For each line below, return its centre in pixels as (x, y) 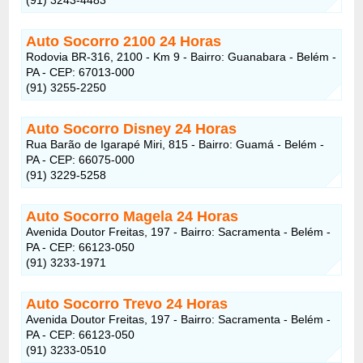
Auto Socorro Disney (101, 128)
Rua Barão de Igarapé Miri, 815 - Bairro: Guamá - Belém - (175, 144)
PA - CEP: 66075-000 (81, 159)
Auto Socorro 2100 (93, 41)
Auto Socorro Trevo (96, 303)
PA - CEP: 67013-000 (81, 72)
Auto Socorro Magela (102, 216)
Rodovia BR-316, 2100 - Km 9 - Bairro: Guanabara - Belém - (181, 56)
